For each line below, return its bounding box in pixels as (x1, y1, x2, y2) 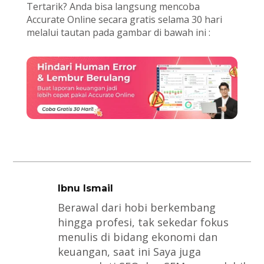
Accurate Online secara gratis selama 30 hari (26, 13, 222, 27)
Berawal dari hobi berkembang (57, 200, 216, 215)
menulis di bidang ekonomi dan (57, 230, 217, 245)
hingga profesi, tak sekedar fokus (57, 215, 229, 230)
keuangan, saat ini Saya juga (57, 245, 201, 259)
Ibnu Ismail (57, 183, 113, 194)
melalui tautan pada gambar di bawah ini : (26, 26, 210, 39)
